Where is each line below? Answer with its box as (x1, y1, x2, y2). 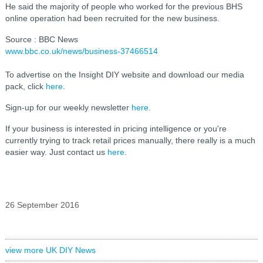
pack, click (5, 82, 46, 91)
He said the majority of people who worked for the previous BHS (5, 2, 242, 11)
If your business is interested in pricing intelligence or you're (5, 124, 227, 133)
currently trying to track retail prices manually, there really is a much (5, 136, 255, 145)
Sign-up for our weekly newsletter (5, 103, 131, 112)
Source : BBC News (5, 35, 78, 44)
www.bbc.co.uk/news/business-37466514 (5, 46, 158, 56)
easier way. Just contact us (5, 147, 107, 157)
